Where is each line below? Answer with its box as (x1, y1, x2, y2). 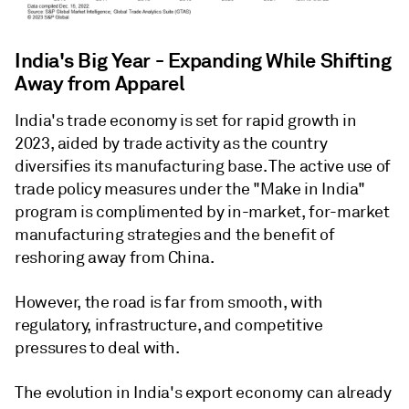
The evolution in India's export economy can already (15, 383, 392, 404)
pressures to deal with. (15, 338, 180, 359)
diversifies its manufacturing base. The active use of (15, 156, 391, 177)
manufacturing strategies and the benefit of (15, 225, 335, 246)
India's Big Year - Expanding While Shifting (15, 47, 392, 74)
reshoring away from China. (15, 247, 215, 268)
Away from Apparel (15, 70, 185, 97)
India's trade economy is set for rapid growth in (15, 110, 357, 131)
